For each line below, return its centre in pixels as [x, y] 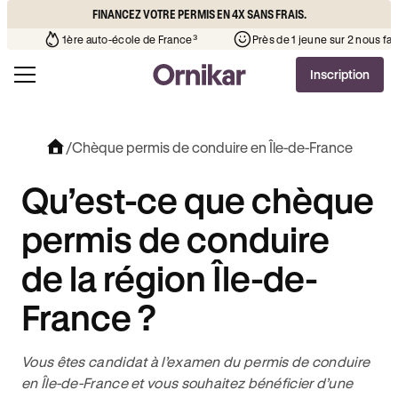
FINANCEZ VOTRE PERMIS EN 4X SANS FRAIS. [199, 14]
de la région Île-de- [169, 278]
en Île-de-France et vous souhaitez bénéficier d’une [187, 382]
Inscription [340, 74]
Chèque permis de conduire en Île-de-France [212, 147]
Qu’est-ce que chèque [198, 199]
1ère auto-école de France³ [274, 39]
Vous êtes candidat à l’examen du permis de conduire [196, 361]
